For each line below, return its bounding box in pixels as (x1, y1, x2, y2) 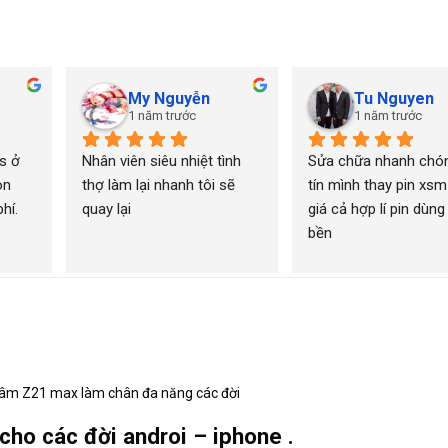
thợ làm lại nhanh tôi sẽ (81, 175, 235, 194)
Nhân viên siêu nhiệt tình (81, 151, 241, 170)
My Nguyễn (127, 88, 210, 108)
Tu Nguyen (354, 88, 435, 108)
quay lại (81, 199, 131, 218)
